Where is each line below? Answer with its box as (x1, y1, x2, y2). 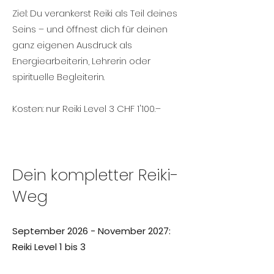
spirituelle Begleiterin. (12, 70, 105, 83)
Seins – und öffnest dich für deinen (12, 23, 168, 35)
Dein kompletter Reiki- (12, 164, 179, 186)
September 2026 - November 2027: (12, 224, 171, 237)
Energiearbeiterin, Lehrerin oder (12, 54, 150, 67)
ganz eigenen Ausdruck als (12, 39, 132, 51)
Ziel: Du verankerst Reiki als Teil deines (12, 7, 177, 20)
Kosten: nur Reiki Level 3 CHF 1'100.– (12, 102, 161, 115)
